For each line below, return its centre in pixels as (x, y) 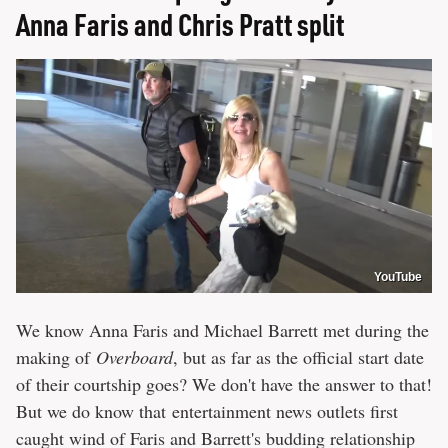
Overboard (134, 356)
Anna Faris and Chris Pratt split (180, 24)
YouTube (398, 276)
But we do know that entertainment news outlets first (207, 410)
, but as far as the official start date (298, 356)
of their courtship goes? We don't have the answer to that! (224, 383)
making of (56, 356)
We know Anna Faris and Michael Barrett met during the (222, 329)
